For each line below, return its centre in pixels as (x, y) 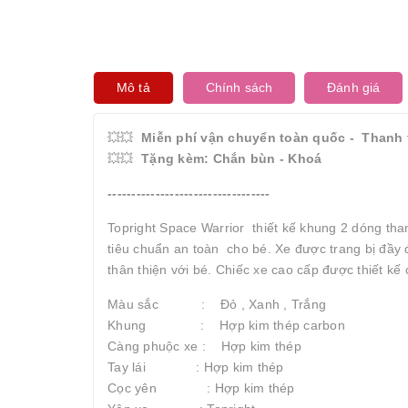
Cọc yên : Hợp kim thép (201, 388)
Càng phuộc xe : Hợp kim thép (204, 346)
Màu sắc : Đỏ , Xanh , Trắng (217, 304)
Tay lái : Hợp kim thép (196, 367)
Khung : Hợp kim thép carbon (226, 325)
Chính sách (239, 87)
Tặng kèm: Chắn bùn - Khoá (232, 158)
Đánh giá (354, 87)
